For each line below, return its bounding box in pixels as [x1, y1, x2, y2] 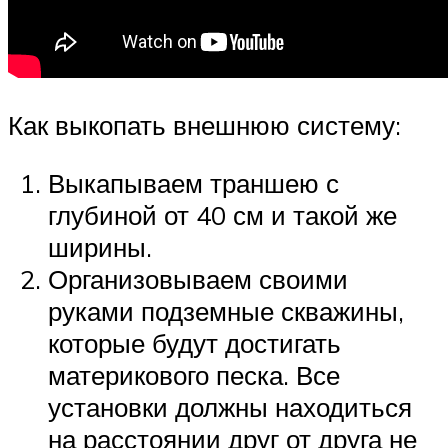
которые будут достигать [48, 326, 341, 359]
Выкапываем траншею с [48, 166, 339, 199]
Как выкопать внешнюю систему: [8, 109, 401, 142]
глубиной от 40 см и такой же [48, 198, 397, 231]
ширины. [48, 230, 152, 263]
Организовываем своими [48, 262, 348, 295]
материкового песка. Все [48, 358, 340, 391]
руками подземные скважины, [48, 294, 404, 327]
